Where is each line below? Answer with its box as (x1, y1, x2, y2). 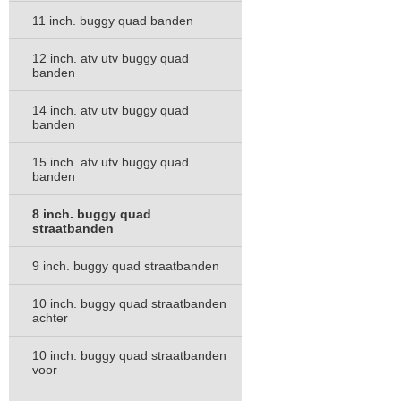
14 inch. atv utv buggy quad (32, 103, 189, 117)
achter (32, 311, 68, 325)
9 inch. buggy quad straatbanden (32, 259, 219, 273)
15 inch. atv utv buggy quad (32, 155, 189, 169)
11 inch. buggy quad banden (32, 13, 193, 28)
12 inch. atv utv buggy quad (32, 51, 189, 65)
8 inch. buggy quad (32, 207, 151, 221)
